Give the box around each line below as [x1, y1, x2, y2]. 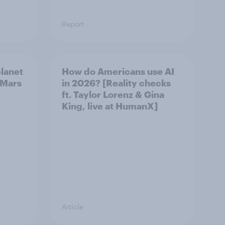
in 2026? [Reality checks [62, 77, 171, 88]
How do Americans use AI [62, 66, 174, 77]
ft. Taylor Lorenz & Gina [62, 89, 164, 100]
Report [62, 20, 84, 28]
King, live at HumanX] [62, 100, 158, 111]
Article [62, 202, 83, 211]
